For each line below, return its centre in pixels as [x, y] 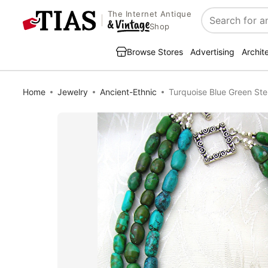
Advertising [212, 52]
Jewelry [73, 92]
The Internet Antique [150, 14]
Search [217, 27]
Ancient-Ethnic [128, 92]
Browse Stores [155, 52]
